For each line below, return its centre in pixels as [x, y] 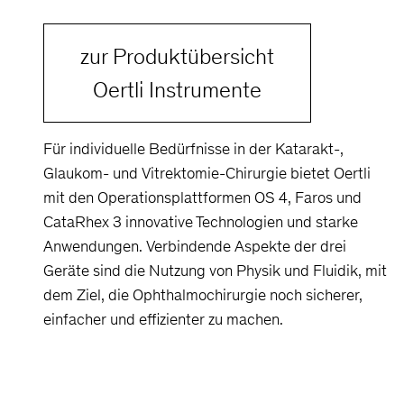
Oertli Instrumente [177, 89]
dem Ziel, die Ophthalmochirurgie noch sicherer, [203, 294]
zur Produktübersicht [177, 56]
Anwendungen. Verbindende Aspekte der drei [195, 246]
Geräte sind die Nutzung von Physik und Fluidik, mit [215, 270]
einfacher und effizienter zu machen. [163, 319]
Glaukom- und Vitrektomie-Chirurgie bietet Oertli [207, 173]
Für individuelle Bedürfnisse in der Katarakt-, [193, 148]
